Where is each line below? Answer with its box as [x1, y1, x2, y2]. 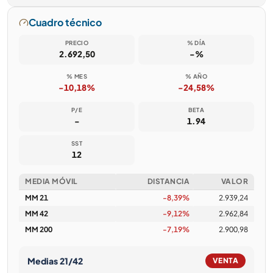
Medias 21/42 [27, 255, 83, 266]
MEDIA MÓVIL [25, 177, 78, 186]
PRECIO [65, 39, 89, 46]
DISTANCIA [147, 177, 190, 186]
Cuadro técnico [29, 16, 102, 29]
